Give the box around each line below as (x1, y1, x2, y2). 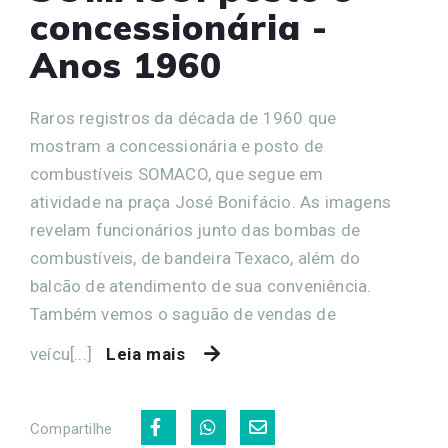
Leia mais (106, 344, 186, 365)
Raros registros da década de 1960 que (30, 108, 337, 129)
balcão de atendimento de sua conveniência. (30, 276, 372, 297)
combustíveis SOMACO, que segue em (30, 164, 324, 185)
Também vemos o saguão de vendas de (30, 304, 336, 325)
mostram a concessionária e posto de (30, 136, 323, 157)
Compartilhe (30, 420, 113, 439)
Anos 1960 (30, 43, 222, 88)
